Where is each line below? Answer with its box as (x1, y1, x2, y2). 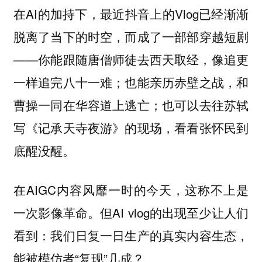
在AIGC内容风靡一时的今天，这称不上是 (13, 180, 249, 198)
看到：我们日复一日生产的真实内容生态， (13, 226, 249, 244)
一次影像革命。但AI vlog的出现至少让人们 (13, 203, 249, 221)
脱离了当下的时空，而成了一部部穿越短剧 (13, 27, 249, 46)
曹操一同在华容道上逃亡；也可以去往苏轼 (13, 96, 249, 114)
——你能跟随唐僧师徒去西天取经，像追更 (13, 50, 249, 68)
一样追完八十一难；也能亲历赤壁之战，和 (13, 73, 249, 91)
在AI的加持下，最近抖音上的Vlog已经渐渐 (13, 5, 249, 23)
